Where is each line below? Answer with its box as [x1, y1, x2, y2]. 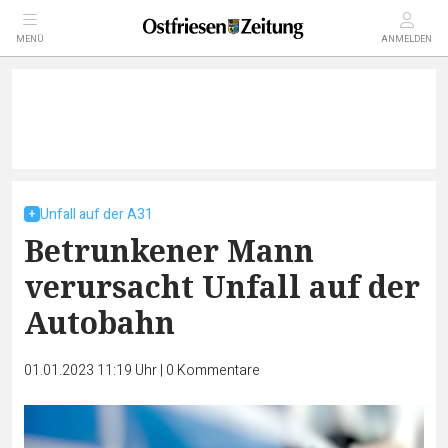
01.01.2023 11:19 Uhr [24, 360, 160, 381]
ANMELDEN [381, 33, 432, 46]
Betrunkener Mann [24, 230, 314, 271]
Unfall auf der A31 [40, 204, 153, 225]
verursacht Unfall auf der [24, 266, 420, 307]
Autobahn [24, 302, 175, 343]
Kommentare [177, 360, 260, 381]
